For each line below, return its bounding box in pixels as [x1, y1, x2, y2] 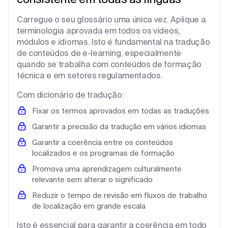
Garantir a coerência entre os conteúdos [32, 137, 173, 147]
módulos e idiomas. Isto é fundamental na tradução [17, 37, 210, 46]
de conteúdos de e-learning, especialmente [17, 48, 181, 58]
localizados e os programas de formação [32, 148, 175, 157]
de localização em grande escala [32, 201, 146, 210]
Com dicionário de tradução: [17, 90, 124, 99]
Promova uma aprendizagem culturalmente [32, 164, 182, 173]
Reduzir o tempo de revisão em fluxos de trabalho [32, 190, 207, 199]
